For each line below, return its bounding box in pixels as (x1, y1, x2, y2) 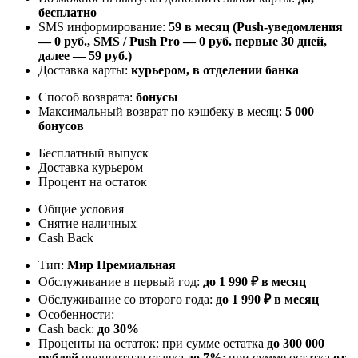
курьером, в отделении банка (131, 62, 299, 77)
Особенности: (38, 307, 114, 321)
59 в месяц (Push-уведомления (169, 19, 343, 34)
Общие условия (38, 201, 124, 216)
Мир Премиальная (67, 257, 176, 272)
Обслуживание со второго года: (38, 292, 216, 306)
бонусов (38, 118, 84, 133)
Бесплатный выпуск (38, 145, 149, 160)
